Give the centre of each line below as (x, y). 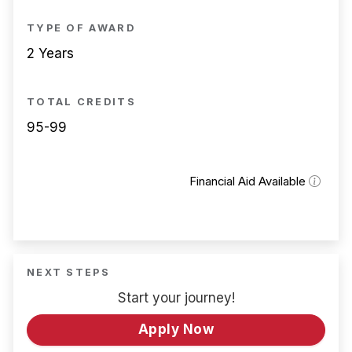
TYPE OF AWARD (81, 27)
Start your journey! (176, 297)
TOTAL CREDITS (81, 102)
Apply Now (176, 330)
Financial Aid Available (249, 182)
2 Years (50, 53)
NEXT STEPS (68, 272)
